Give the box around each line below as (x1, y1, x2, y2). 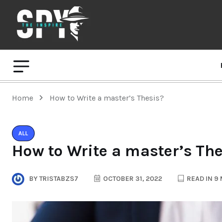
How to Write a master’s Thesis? (50, 93, 164, 103)
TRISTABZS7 (38, 174, 78, 183)
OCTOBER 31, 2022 (102, 174, 162, 183)
